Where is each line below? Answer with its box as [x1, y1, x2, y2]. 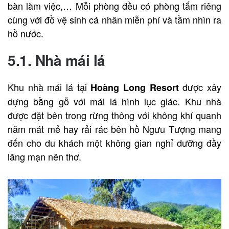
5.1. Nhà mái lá [8, 49, 105, 71]
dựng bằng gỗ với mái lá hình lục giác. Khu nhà [8, 94, 221, 108]
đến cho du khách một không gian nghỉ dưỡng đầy [8, 135, 221, 149]
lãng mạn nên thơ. [8, 149, 81, 163]
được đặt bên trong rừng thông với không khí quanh [8, 108, 221, 122]
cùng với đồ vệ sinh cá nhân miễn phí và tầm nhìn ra [8, 12, 221, 26]
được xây [178, 80, 222, 94]
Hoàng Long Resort [90, 80, 179, 94]
